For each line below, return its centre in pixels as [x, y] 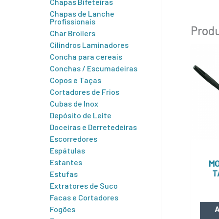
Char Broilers [73, 33]
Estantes [66, 162]
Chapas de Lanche [82, 13]
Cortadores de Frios [85, 91]
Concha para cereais [86, 56]
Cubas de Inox [74, 103]
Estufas [64, 174]
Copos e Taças [76, 80]
